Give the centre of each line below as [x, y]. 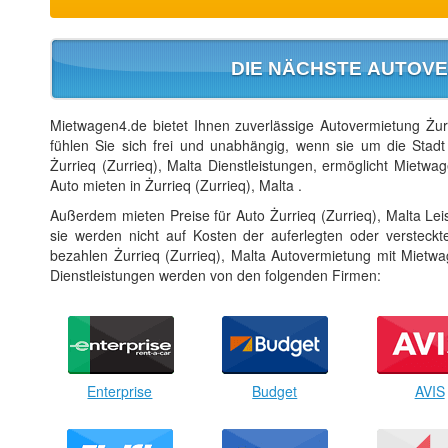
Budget [275, 390]
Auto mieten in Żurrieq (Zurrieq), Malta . [176, 184]
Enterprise [120, 390]
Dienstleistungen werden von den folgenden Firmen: [215, 274]
